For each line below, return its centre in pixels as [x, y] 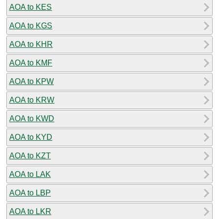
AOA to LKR [30, 211]
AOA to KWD [32, 118]
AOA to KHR [31, 44]
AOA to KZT [30, 155]
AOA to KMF [31, 63]
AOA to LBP [30, 193]
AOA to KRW [32, 100]
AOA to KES [31, 7]
